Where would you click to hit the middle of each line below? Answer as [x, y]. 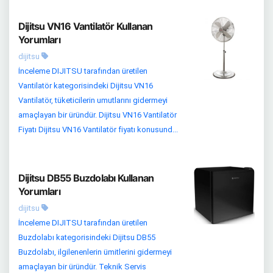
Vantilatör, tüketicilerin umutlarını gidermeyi [93, 101]
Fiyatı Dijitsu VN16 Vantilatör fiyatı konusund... [98, 130]
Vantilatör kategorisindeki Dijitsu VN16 [86, 86]
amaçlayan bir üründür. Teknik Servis [82, 267]
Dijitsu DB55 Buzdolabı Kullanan [86, 178]
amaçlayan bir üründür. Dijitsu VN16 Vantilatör [97, 115]
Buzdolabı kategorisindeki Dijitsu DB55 [87, 238]
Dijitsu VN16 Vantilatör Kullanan [86, 27]
